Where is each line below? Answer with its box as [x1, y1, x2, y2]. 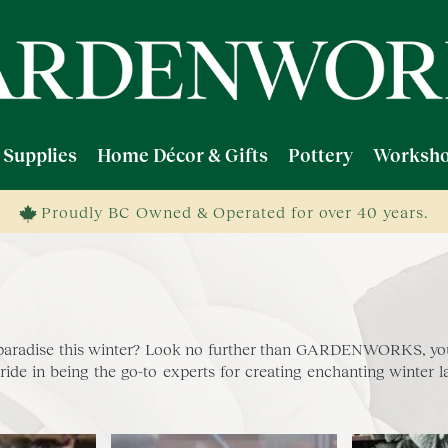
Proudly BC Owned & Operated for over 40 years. [37, 202, 429, 221]
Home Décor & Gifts [96, 144, 268, 166]
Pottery [287, 144, 353, 166]
